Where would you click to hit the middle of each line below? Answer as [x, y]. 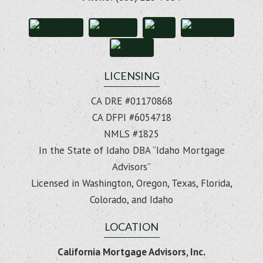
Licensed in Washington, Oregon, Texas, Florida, [131, 183]
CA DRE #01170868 [131, 101]
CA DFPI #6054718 [131, 118]
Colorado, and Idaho [131, 200]
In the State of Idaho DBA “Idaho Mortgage [131, 151]
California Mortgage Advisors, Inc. [131, 252]
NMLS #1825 [131, 134]
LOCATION [131, 227]
